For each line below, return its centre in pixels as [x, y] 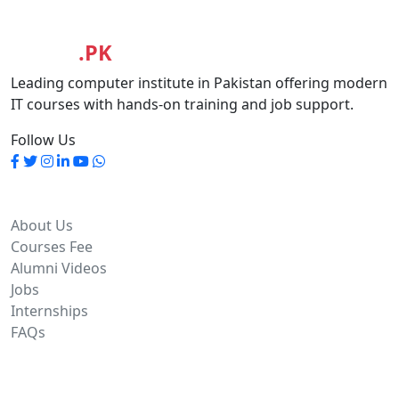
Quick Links [53, 204]
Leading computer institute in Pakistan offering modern [199, 83]
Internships [49, 311]
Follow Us [43, 140]
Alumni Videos [59, 269]
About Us [42, 226]
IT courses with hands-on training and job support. [182, 105]
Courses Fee [52, 247]
